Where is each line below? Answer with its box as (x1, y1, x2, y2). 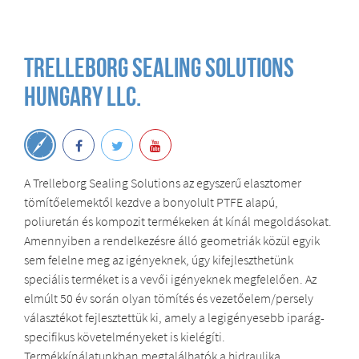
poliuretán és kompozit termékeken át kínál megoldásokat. (24, 212, 332, 229)
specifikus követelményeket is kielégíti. (24, 328, 225, 345)
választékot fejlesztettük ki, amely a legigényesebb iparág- (24, 309, 325, 325)
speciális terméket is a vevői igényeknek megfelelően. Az (24, 270, 317, 287)
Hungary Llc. (24, 86, 141, 112)
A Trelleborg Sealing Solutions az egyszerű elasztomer (24, 174, 301, 191)
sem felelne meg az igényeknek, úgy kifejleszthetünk (24, 251, 293, 268)
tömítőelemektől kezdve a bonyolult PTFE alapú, (24, 193, 278, 210)
